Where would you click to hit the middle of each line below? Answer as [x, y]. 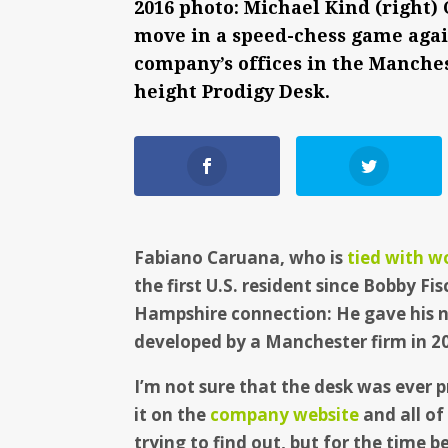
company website [285, 415]
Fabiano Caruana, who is [239, 258]
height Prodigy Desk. [232, 92]
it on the [172, 415]
